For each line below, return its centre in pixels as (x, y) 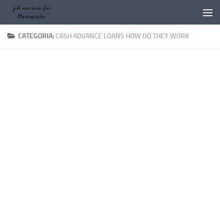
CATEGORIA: (37, 36)
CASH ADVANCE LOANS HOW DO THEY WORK (122, 36)
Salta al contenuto (44, 14)
